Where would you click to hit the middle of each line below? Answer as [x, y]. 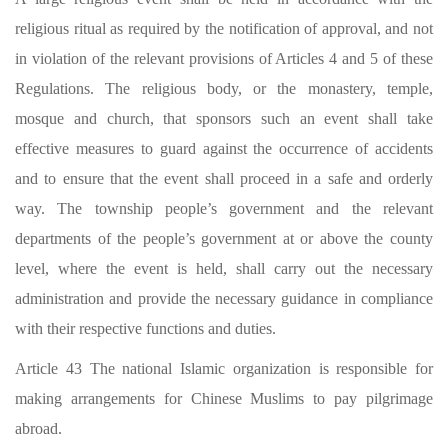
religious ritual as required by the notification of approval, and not [224, 28]
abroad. [42, 428]
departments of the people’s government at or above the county [224, 238]
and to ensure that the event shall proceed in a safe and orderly [224, 178]
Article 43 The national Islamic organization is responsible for [224, 368]
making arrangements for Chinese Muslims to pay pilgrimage [224, 398]
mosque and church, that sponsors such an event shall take [224, 118]
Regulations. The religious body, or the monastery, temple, [224, 88]
